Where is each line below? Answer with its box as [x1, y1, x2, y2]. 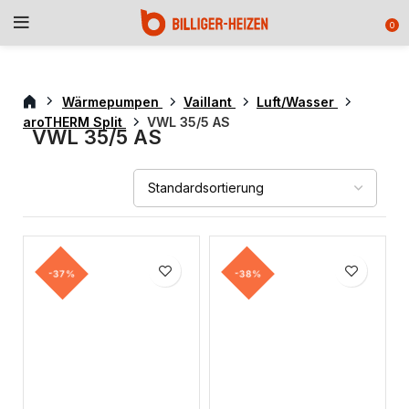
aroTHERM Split [23, 114, 126, 130]
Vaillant [184, 94, 236, 110]
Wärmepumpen [62, 94, 163, 110]
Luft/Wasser [257, 94, 338, 110]
